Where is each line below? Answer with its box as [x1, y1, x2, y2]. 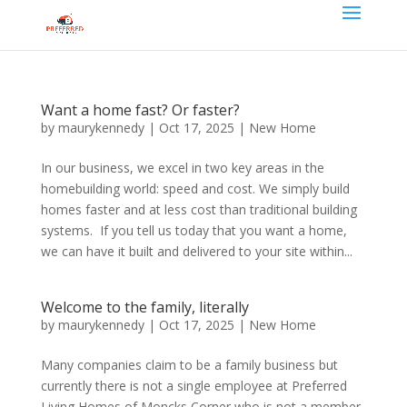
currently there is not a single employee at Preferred [40, 377, 347, 394]
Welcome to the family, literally [40, 297, 249, 317]
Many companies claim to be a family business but [40, 356, 338, 373]
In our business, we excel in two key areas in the [40, 159, 324, 176]
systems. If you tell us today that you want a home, [40, 222, 347, 239]
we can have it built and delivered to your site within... [40, 243, 352, 260]
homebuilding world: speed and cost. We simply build [40, 180, 350, 197]
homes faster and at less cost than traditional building [40, 201, 357, 218]
